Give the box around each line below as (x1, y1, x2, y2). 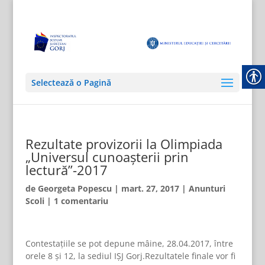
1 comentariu (53, 195, 108, 206)
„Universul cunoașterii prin (25, 148, 189, 166)
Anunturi (188, 183, 225, 194)
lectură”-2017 (25, 161, 108, 179)
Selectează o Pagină (31, 77, 111, 88)
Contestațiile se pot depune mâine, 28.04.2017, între (25, 238, 233, 249)
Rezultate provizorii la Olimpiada (25, 135, 222, 153)
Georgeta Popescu (37, 183, 112, 194)
